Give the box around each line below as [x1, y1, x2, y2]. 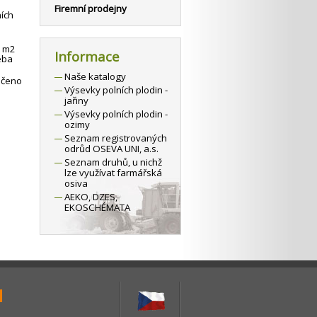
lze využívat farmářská [64, 166, 162, 179]
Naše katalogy [64, 70, 126, 83]
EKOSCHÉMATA [64, 201, 130, 214]
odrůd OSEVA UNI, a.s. [64, 142, 158, 155]
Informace [54, 47, 120, 65]
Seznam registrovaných [64, 132, 167, 144]
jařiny [64, 94, 88, 107]
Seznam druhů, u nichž [64, 156, 162, 168]
